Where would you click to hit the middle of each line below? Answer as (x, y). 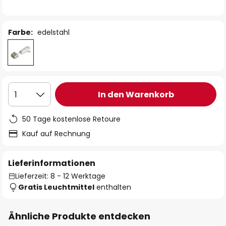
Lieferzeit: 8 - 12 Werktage (60, 176)
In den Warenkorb (136, 94)
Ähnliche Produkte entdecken (79, 216)
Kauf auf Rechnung (56, 134)
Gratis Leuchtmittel (56, 187)
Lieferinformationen (52, 163)
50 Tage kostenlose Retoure (71, 119)
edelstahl (53, 32)
